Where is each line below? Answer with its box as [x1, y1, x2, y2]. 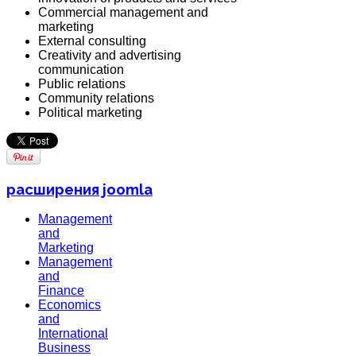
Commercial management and [38, 5, 208, 19]
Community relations [38, 91, 154, 105]
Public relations [38, 76, 126, 91]
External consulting [38, 33, 146, 48]
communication [38, 62, 124, 76]
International [38, 327, 108, 341]
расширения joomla [6, 180, 153, 198]
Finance [38, 284, 84, 298]
